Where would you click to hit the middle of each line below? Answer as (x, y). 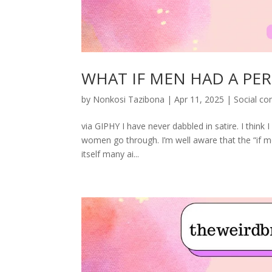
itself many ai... (110, 154)
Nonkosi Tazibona (129, 99)
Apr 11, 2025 (199, 99)
